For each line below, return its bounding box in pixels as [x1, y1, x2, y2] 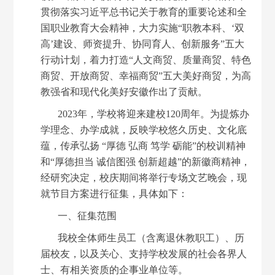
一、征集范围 [58, 210, 117, 221]
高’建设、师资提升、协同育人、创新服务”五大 [41, 38, 245, 49]
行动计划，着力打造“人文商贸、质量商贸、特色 [41, 54, 252, 65]
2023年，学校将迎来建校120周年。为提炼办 [58, 108, 250, 119]
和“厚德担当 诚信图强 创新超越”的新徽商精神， [41, 156, 251, 167]
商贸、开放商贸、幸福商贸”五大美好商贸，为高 [41, 70, 252, 81]
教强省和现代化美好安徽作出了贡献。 [41, 86, 208, 97]
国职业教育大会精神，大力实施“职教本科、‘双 [41, 22, 245, 33]
